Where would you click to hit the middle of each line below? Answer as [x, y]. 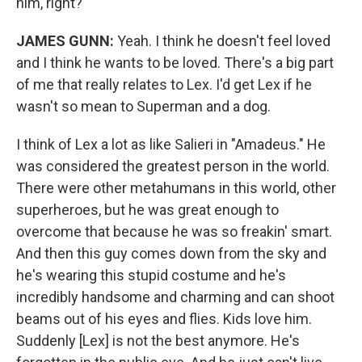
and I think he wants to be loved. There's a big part [175, 63]
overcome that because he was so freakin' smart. [174, 232]
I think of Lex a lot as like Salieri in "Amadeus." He [171, 144]
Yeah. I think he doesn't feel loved [222, 41]
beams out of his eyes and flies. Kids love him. [164, 319]
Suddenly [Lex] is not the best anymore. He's [158, 341]
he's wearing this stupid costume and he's [151, 275]
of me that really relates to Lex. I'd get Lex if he [164, 84]
